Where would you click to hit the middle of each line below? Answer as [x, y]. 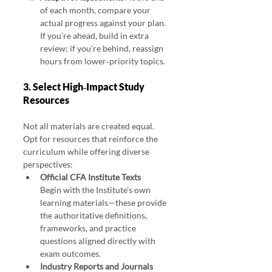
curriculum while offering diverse [87, 152]
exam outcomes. [70, 254]
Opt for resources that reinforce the [91, 139]
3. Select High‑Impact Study [85, 87]
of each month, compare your [96, 10]
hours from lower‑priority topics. [103, 61]
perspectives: [48, 165]
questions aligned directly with [99, 241]
